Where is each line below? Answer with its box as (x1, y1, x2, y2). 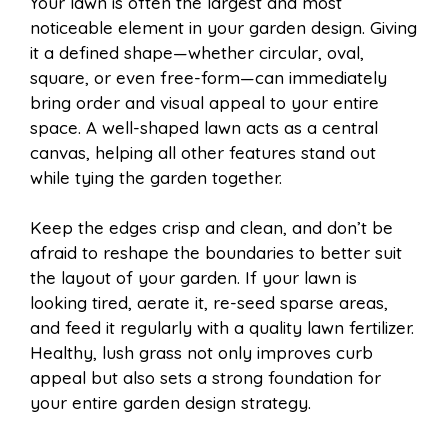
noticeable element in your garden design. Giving (30, 16, 417, 38)
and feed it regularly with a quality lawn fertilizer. (30, 317, 414, 339)
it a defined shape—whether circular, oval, (30, 41, 364, 63)
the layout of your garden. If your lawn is (30, 267, 357, 289)
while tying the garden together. (30, 166, 282, 188)
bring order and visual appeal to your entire (30, 91, 379, 113)
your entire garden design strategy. (30, 392, 311, 414)
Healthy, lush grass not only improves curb (30, 342, 373, 364)
